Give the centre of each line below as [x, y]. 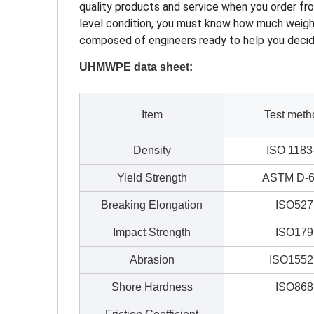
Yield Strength [152, 178]
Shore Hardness [152, 287]
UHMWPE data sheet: [136, 67]
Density [152, 150]
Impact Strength [152, 232]
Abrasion [152, 260]
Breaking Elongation [152, 205]
